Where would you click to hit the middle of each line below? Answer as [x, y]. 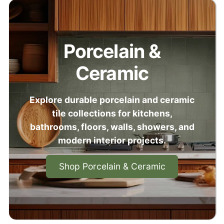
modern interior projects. [112, 140]
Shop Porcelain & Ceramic [112, 166]
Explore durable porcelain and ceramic [112, 99]
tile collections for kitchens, [112, 113]
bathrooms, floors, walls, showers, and [112, 126]
